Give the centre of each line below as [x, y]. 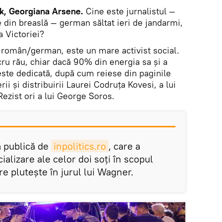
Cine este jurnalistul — [131, 11]
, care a [124, 146]
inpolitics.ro [80, 146]
